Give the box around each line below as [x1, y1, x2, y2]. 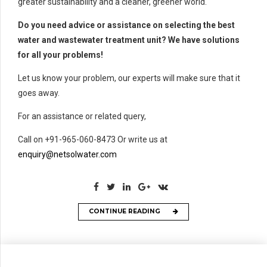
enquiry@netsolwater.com [18, 149, 117, 159]
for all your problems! [18, 49, 103, 60]
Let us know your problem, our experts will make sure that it [18, 73, 240, 83]
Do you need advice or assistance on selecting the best [18, 20, 235, 30]
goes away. [18, 88, 60, 98]
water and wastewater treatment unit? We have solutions [18, 35, 240, 45]
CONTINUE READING [89, 207, 160, 216]
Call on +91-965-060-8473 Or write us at [18, 134, 167, 144]
